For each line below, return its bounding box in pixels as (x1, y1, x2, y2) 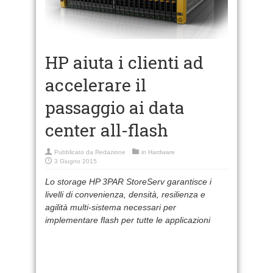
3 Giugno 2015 (54, 157, 97, 165)
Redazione (95, 148, 126, 155)
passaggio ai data (45, 96, 185, 119)
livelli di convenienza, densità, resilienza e (45, 189, 205, 199)
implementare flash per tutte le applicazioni (45, 214, 210, 225)
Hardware (148, 148, 175, 155)
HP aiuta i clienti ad (45, 51, 204, 74)
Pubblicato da (54, 148, 95, 155)
